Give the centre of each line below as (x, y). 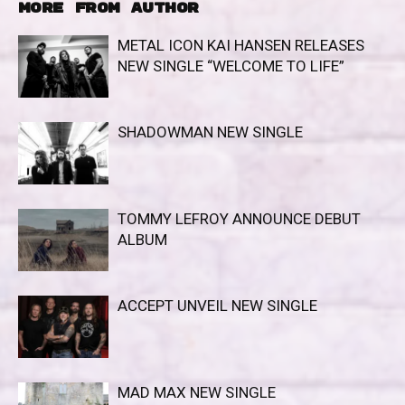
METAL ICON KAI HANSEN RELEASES (241, 45)
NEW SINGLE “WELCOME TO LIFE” (231, 66)
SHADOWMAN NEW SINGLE (210, 132)
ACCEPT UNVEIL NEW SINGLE (217, 306)
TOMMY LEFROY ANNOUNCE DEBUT (239, 219)
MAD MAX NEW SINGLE (197, 392)
